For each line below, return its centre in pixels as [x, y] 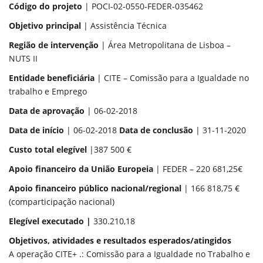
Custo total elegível [48, 149]
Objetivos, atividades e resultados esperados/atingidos [120, 240]
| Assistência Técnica [124, 26]
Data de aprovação [47, 111]
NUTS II [23, 58]
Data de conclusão [156, 130]
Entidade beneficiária [52, 78]
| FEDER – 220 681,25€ [198, 169]
